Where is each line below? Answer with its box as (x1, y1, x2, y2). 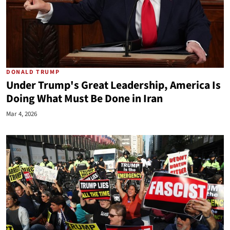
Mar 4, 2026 (6, 109, 37, 119)
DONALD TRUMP (6, 68, 60, 76)
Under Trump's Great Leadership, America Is (6, 78, 221, 93)
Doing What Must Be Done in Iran (6, 91, 163, 107)
